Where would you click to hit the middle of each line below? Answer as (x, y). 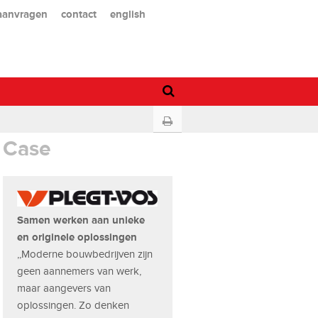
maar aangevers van (64, 288)
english (127, 13)
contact (78, 13)
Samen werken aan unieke (81, 219)
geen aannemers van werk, (79, 271)
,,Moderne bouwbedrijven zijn (85, 254)
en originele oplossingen (77, 236)
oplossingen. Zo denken (73, 305)
